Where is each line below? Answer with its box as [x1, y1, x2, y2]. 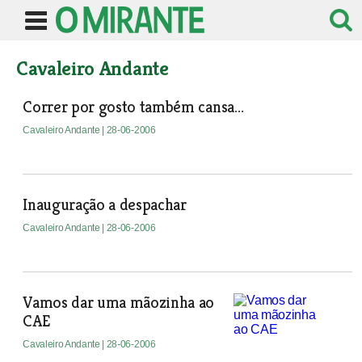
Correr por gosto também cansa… [23, 97, 244, 117]
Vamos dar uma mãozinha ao [23, 293, 215, 313]
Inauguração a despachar [23, 195, 187, 215]
